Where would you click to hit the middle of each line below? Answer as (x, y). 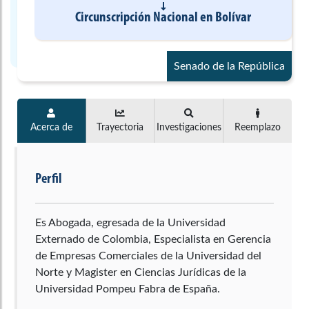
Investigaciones (189, 127)
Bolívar (233, 17)
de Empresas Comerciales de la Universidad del (148, 256)
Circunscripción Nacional (137, 17)
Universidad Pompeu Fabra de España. (128, 289)
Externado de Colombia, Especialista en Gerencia (153, 239)
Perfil (49, 179)
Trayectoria (120, 127)
